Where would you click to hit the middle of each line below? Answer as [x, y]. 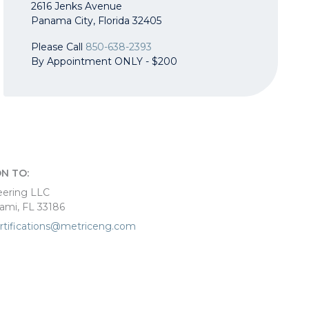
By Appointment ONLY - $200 [104, 61]
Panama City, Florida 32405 [96, 20]
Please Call [58, 47]
